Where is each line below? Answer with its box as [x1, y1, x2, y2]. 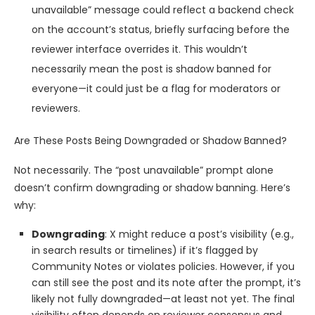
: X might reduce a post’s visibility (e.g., [105, 227, 294, 242]
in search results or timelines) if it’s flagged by [32, 243, 258, 258]
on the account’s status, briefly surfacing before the [32, 22, 290, 37]
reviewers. [32, 101, 80, 116]
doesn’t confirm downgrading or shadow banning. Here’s [14, 181, 290, 195]
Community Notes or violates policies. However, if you [32, 259, 295, 274]
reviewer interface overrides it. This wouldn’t [32, 42, 247, 57]
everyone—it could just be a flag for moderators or [32, 82, 281, 96]
